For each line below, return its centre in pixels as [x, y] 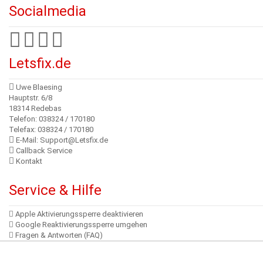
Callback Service [44, 150]
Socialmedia [48, 11]
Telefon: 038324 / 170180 [52, 119]
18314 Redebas [35, 108]
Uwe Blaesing [38, 87]
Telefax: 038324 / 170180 [51, 129]
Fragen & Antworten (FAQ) [58, 235]
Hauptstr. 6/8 [31, 97]
